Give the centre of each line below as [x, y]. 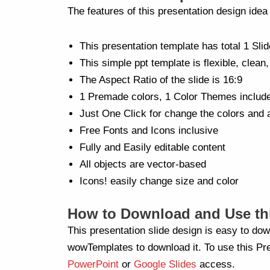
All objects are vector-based [143, 164]
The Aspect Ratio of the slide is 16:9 [161, 80]
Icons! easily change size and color [159, 181]
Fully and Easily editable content [152, 147]
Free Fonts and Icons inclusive [149, 130]
